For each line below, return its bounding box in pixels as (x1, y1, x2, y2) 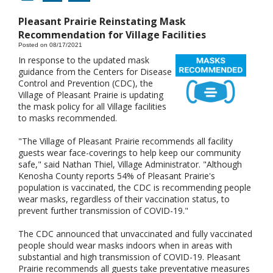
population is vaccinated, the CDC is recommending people (18, 182, 251, 194)
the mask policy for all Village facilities (18, 101, 166, 113)
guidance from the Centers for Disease (18, 66, 172, 78)
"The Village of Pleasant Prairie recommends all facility (18, 135, 233, 147)
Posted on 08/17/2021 (18, 41, 82, 49)
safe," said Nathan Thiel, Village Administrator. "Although (18, 158, 242, 171)
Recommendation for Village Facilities (18, 28, 206, 42)
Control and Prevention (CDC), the (18, 77, 153, 90)
